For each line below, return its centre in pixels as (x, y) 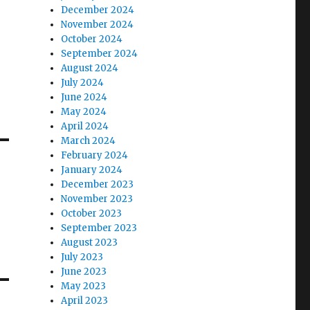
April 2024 (85, 126)
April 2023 (85, 300)
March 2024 (89, 140)
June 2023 (84, 271)
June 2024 (84, 97)
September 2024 (100, 53)
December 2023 (98, 184)
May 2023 (84, 286)
